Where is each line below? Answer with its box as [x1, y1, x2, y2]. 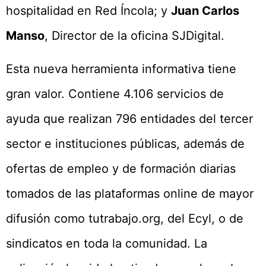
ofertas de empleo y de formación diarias [6, 161, 236, 176]
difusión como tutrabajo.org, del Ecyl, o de [6, 211, 243, 226]
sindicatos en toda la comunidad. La [6, 236, 207, 251]
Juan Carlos [171, 4, 239, 18]
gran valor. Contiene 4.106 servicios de [6, 87, 224, 102]
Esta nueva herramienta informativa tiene [6, 62, 236, 77]
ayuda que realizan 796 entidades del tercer [6, 112, 253, 126]
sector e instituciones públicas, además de [6, 137, 245, 151]
